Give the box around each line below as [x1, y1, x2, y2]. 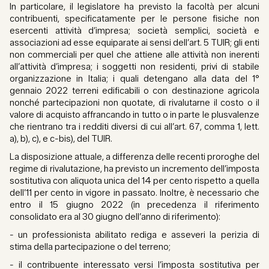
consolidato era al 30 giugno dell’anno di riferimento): [10, 211, 220, 223]
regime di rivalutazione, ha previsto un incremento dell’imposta [10, 163, 259, 175]
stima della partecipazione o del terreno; [10, 241, 171, 253]
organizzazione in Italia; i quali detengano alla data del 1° [10, 73, 259, 85]
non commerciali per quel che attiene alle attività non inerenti [10, 49, 259, 61]
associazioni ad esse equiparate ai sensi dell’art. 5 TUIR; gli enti [10, 37, 259, 49]
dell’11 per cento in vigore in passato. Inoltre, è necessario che [10, 187, 259, 199]
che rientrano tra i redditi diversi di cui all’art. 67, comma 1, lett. [10, 121, 259, 133]
